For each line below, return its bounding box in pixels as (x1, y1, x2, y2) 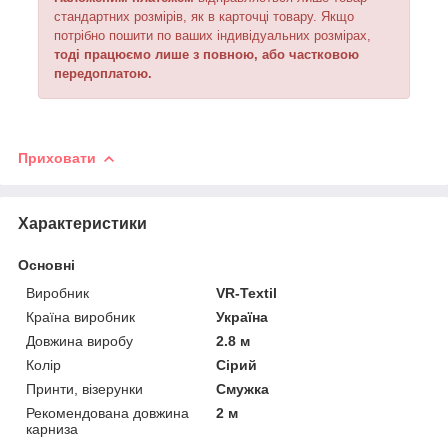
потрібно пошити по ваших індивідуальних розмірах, (54, 27, 371, 43)
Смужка (216, 380, 270, 397)
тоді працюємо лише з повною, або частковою (54, 46, 359, 62)
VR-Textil (216, 284, 278, 301)
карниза (26, 420, 78, 437)
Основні (18, 256, 75, 273)
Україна (216, 308, 269, 325)
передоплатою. (54, 65, 152, 81)
